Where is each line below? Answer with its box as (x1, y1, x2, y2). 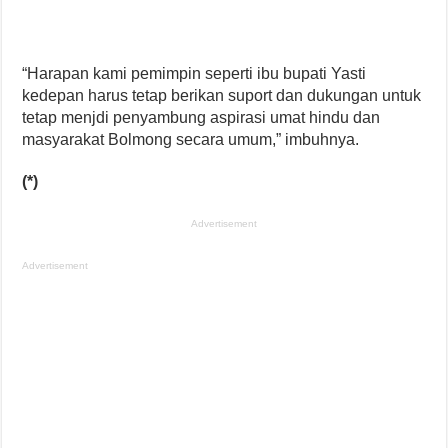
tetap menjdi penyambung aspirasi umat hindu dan (22, 109, 381, 126)
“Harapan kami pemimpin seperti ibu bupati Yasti (22, 65, 367, 82)
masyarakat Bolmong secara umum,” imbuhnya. (22, 131, 360, 148)
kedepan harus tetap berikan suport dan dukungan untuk (22, 87, 422, 104)
